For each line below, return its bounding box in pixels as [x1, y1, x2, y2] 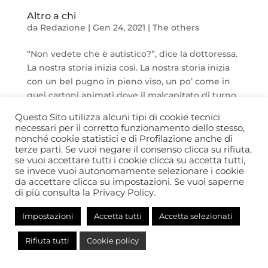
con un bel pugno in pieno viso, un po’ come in [26, 76, 230, 87]
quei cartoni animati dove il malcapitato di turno [26, 90, 236, 101]
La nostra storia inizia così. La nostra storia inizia [26, 62, 230, 74]
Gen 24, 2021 [92, 22, 145, 33]
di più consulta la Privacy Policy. [15, 187, 156, 198]
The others [152, 22, 199, 33]
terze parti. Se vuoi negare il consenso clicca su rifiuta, [15, 144, 252, 155]
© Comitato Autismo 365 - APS [69, 165, 199, 176]
